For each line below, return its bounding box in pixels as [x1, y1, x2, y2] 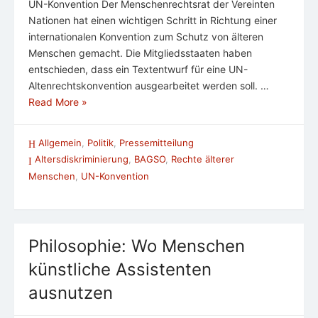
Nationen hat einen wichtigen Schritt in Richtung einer [28, 14, 277, 27]
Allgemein [38, 137, 82, 149]
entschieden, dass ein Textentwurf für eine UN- [28, 63, 248, 76]
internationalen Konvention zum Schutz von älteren [28, 31, 263, 43]
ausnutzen [28, 282, 113, 303]
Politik [87, 137, 114, 149]
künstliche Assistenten [28, 258, 212, 280]
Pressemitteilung [119, 137, 194, 149]
